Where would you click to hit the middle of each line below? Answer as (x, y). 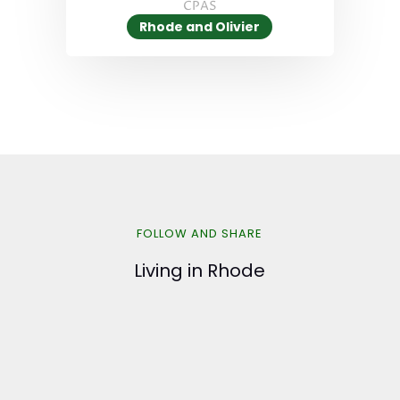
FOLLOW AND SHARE (200, 234)
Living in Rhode (200, 271)
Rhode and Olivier (200, 27)
